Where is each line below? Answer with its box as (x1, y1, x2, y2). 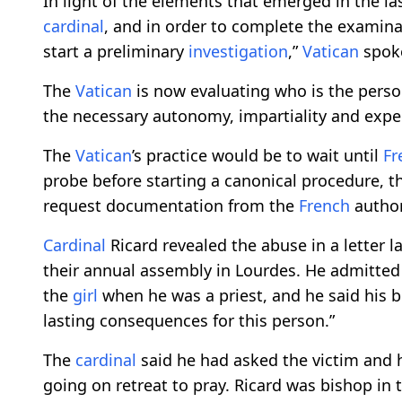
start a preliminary (43, 40, 188, 63)
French (299, 195, 350, 217)
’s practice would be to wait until (132, 144, 383, 167)
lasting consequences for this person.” (43, 310, 335, 332)
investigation (188, 40, 288, 63)
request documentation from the (43, 195, 299, 217)
